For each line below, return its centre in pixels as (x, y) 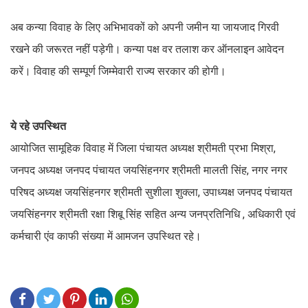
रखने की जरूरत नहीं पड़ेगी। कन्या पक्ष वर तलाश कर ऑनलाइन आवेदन (147, 49)
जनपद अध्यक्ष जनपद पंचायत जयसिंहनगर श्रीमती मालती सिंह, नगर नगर (149, 170)
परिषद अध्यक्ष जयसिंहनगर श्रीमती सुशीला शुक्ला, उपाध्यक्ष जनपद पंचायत (151, 192)
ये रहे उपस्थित (38, 126)
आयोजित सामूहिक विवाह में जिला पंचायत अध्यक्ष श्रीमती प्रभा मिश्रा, (143, 148)
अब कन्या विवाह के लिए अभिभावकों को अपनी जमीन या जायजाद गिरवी (145, 27)
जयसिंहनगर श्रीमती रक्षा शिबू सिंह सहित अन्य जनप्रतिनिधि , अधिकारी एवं (153, 214)
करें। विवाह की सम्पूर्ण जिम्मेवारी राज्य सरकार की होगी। (118, 71)
